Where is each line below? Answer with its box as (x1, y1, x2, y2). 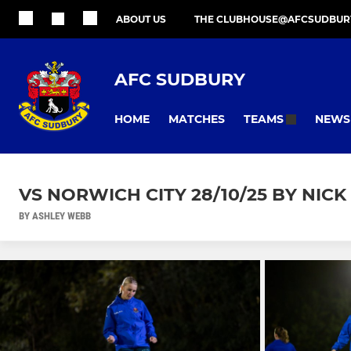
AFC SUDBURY (114, 68, 245, 90)
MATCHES (168, 111, 225, 126)
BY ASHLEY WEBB (19, 210, 91, 223)
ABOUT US (116, 13, 166, 25)
